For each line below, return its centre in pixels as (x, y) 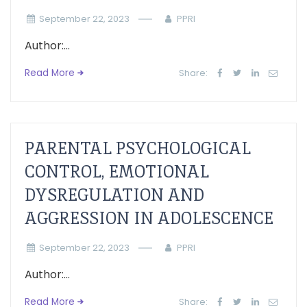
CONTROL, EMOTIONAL (117, 172)
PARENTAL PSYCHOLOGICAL (138, 148)
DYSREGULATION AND (114, 195)
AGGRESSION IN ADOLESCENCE (149, 218)
